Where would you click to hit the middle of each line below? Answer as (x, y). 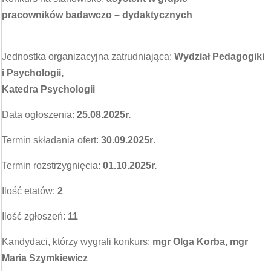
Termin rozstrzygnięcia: (52, 165)
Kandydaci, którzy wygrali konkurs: (77, 242)
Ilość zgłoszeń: (35, 216)
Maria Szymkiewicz (45, 258)
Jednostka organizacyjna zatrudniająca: (88, 57)
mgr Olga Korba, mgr (200, 242)
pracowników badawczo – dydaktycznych (97, 15)
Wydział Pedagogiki (219, 57)
